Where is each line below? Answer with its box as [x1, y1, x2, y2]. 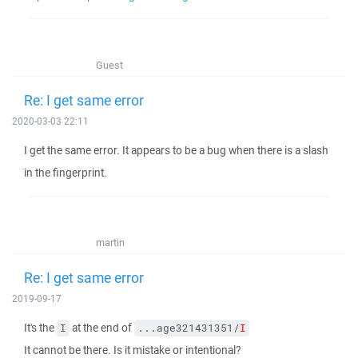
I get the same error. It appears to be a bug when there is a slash [24, 143, 328, 157]
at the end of [70, 320, 134, 335]
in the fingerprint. [24, 165, 107, 180]
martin [96, 236, 125, 249]
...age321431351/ [137, 321, 240, 335]
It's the [24, 320, 57, 335]
